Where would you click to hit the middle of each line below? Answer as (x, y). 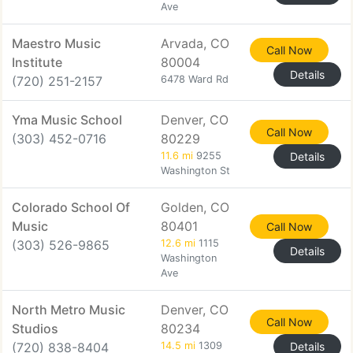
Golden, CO (195, 207)
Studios (35, 329)
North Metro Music (69, 310)
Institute (37, 62)
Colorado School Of (71, 207)
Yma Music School (67, 120)
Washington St (195, 171)
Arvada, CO (195, 43)
